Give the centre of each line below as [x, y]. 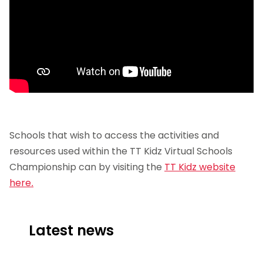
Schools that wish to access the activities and [114, 135]
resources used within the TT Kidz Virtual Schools [121, 151]
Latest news [71, 230]
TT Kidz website [200, 167]
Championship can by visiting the [87, 167]
